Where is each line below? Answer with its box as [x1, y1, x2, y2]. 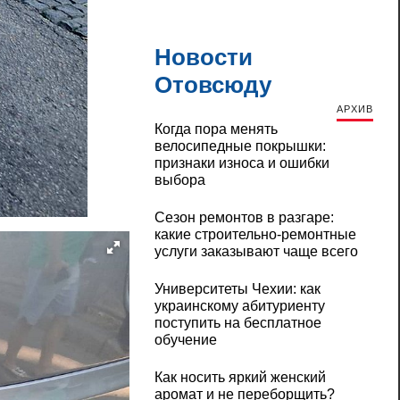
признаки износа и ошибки [154, 155, 329, 171]
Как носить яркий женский [154, 370, 326, 386]
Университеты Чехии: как [154, 281, 321, 297]
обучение [154, 332, 217, 348]
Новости [154, 44, 253, 71]
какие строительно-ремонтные [154, 227, 356, 243]
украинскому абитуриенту [154, 298, 325, 314]
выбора [154, 172, 205, 188]
